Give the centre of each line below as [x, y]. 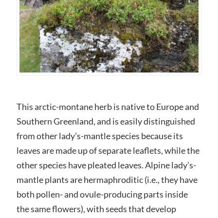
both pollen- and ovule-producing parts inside [102, 194]
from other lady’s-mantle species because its [100, 136]
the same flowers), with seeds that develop [96, 209]
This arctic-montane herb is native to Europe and [108, 107]
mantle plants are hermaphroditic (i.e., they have [107, 180]
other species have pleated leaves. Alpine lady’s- [106, 165]
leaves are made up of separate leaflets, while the [108, 151]
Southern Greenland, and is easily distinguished [106, 121]
